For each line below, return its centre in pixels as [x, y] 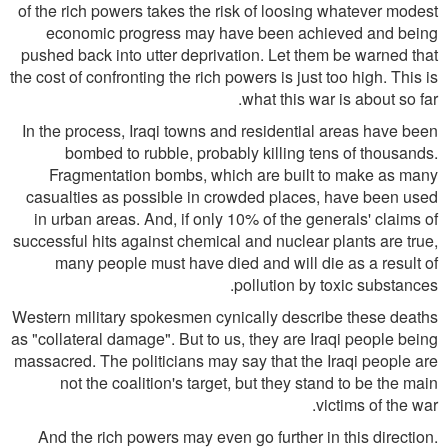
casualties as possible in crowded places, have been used [232, 196]
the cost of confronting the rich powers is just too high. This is [224, 76]
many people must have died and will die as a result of [246, 262]
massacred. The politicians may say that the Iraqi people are [226, 360]
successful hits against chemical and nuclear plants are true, [225, 240]
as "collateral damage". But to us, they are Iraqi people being [224, 338]
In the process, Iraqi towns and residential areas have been [230, 130]
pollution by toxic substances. [336, 284]
